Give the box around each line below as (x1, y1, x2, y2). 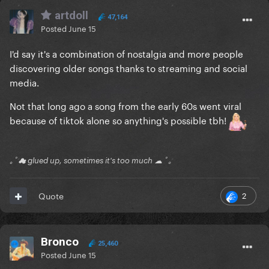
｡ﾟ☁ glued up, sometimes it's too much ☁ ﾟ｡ (10, 156, 172, 166)
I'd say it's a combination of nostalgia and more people (10, 46, 243, 61)
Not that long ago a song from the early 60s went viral (10, 98, 241, 113)
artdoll (52, 8, 88, 23)
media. (10, 74, 39, 89)
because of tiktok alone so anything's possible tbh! (10, 112, 229, 127)
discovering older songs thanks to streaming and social (10, 60, 247, 75)
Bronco (41, 235, 79, 249)
